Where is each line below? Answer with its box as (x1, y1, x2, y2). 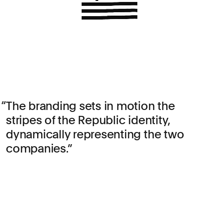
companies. (6, 141, 67, 155)
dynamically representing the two (6, 127, 184, 141)
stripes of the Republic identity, (6, 113, 171, 127)
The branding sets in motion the (6, 99, 175, 113)
